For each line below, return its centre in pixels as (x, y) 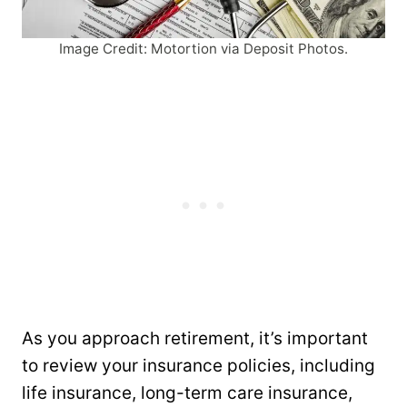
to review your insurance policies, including (199, 365)
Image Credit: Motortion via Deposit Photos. (203, 48)
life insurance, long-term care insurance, (187, 392)
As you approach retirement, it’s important (195, 338)
